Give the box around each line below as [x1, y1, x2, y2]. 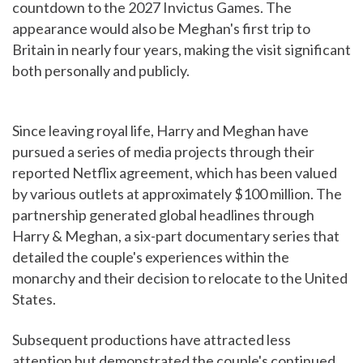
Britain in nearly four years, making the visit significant [12, 41, 351, 59]
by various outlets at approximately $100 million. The [12, 185, 342, 203]
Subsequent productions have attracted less [12, 331, 291, 349]
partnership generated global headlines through [12, 206, 314, 224]
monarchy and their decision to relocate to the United [12, 269, 348, 288]
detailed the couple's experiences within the [12, 248, 289, 267]
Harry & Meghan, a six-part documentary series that [12, 227, 340, 246]
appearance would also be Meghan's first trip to [12, 19, 310, 38]
